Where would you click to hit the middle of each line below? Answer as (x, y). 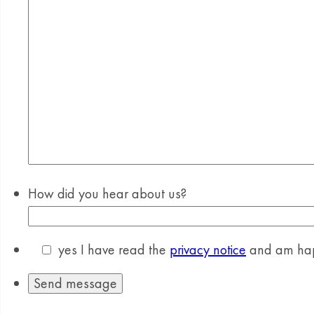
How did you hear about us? (107, 193)
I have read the (123, 250)
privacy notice (208, 250)
